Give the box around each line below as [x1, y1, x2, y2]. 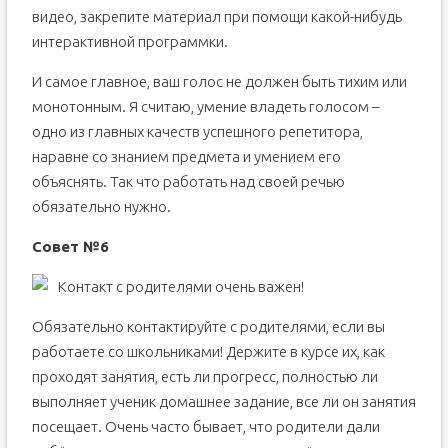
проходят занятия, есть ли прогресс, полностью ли [31, 368, 378, 385]
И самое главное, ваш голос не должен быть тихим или [31, 73, 407, 90]
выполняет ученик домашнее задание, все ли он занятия [31, 393, 416, 410]
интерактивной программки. [31, 33, 228, 50]
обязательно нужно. [31, 198, 171, 215]
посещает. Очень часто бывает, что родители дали [31, 418, 380, 435]
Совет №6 [31, 238, 109, 255]
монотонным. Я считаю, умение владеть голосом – [31, 98, 379, 115]
